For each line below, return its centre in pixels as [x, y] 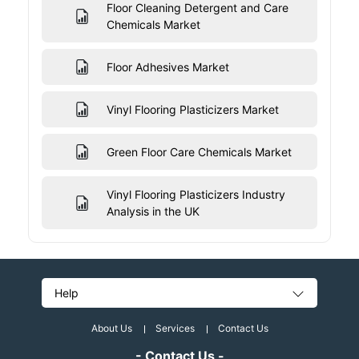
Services [175, 329]
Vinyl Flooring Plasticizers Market [192, 110]
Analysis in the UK [153, 212]
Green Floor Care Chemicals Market [199, 152]
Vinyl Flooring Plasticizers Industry [196, 195]
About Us [111, 329]
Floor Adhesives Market [167, 67]
